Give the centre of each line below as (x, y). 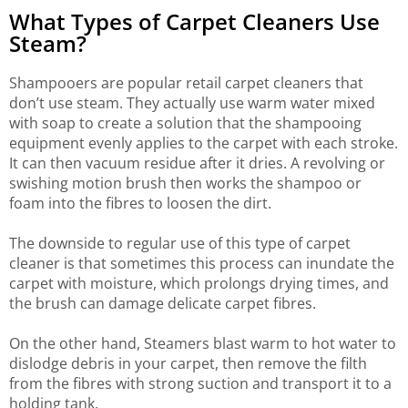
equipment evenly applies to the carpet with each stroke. (204, 143)
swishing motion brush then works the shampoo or (185, 184)
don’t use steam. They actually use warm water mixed (192, 103)
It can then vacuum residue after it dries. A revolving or (197, 163)
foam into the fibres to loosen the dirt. (140, 204)
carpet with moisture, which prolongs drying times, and (199, 284)
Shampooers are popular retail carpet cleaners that (186, 83)
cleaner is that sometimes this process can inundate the (202, 264)
